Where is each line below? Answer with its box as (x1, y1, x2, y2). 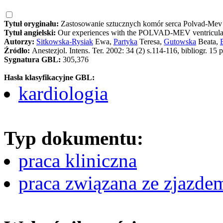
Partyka (113, 37, 137, 46)
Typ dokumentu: (4, 127, 143, 149)
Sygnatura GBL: (4, 55, 63, 64)
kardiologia (18, 82, 108, 104)
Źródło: (4, 46, 32, 55)
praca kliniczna (18, 149, 137, 171)
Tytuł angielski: (4, 28, 58, 37)
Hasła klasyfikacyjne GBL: (4, 73, 95, 82)
